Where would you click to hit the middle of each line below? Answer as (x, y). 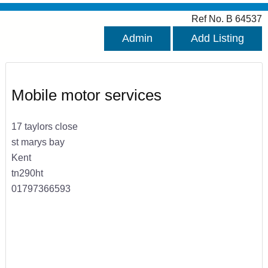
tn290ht (27, 173)
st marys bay (38, 141)
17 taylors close (44, 126)
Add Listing (217, 39)
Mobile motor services (86, 95)
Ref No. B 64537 (227, 19)
